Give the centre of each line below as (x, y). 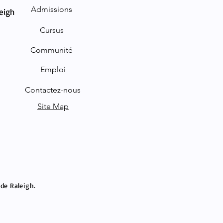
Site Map (53, 106)
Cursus (52, 30)
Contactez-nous (53, 90)
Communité (52, 50)
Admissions (52, 9)
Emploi (53, 69)
